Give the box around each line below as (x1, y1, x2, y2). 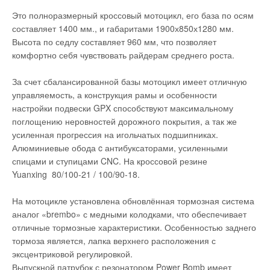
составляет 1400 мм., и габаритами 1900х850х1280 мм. (12, 22, 234, 34)
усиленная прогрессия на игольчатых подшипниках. (12, 128, 218, 140)
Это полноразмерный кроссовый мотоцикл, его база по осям (12, 9, 254, 21)
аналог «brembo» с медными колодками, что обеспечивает (12, 208, 246, 220)
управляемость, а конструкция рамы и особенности (12, 89, 217, 101)
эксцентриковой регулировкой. (12, 248, 133, 260)
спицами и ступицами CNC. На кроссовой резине (12, 155, 207, 167)
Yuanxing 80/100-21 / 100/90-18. (12, 168, 140, 180)
